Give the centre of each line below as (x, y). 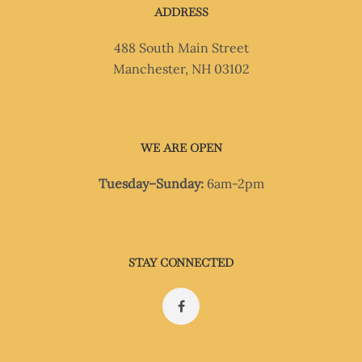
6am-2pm (234, 184)
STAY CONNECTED (181, 263)
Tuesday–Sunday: (151, 184)
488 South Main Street (181, 48)
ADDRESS (181, 13)
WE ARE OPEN (181, 148)
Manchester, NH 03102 (181, 69)
